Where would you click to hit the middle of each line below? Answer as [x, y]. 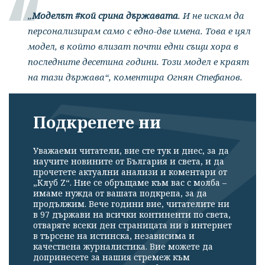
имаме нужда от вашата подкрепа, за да [120, 193]
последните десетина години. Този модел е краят [138, 61]
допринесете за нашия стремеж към [112, 257]
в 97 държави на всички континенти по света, [132, 215]
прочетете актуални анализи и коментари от [130, 172]
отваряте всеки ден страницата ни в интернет [132, 225]
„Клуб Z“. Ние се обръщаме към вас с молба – [130, 183]
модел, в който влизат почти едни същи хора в [133, 46]
